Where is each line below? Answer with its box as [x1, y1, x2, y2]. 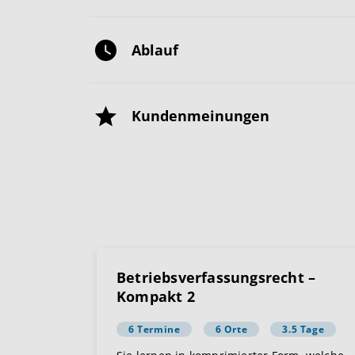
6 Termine [128, 323, 181, 337]
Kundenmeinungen [132, 106, 269, 126]
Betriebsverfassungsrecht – [116, 268, 316, 288]
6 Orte [215, 323, 248, 337]
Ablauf [132, 40, 178, 60]
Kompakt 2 [116, 287, 195, 307]
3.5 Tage [282, 323, 325, 337]
